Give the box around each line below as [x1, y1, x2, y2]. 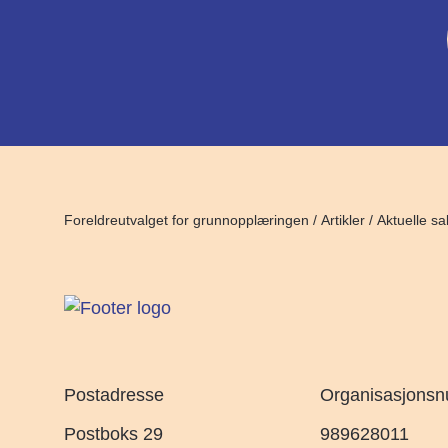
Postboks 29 [64, 424, 163, 445]
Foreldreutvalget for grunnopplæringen [64, 212, 309, 229]
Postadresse [64, 385, 164, 406]
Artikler [321, 212, 365, 229]
